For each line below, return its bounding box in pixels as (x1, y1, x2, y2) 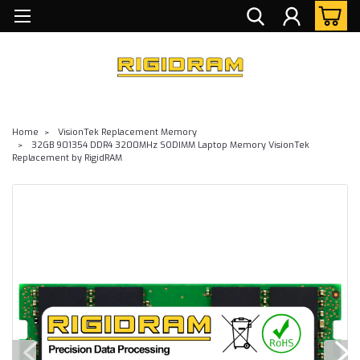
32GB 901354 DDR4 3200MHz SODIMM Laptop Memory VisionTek (31, 138, 309, 151)
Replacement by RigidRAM (12, 151, 122, 164)
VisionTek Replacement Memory (58, 125, 197, 138)
